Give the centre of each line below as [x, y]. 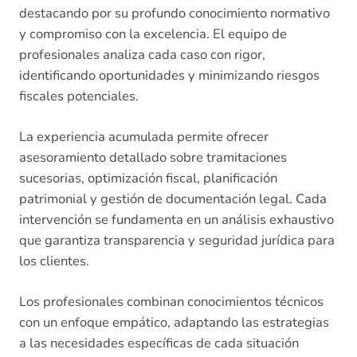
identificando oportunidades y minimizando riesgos [169, 76]
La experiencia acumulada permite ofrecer [144, 137]
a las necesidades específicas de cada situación [159, 343]
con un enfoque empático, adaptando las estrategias [174, 323]
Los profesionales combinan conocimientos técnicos [171, 302]
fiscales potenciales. [79, 96]
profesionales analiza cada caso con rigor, [142, 55]
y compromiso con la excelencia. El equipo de [153, 34]
